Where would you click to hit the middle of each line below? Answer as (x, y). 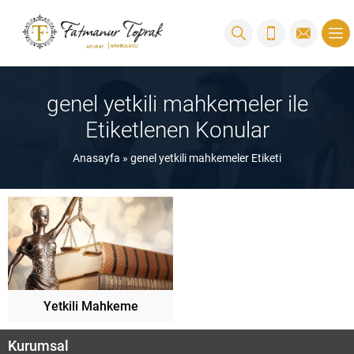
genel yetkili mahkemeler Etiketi (206, 157)
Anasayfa (96, 157)
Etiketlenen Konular (177, 128)
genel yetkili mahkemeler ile (177, 102)
